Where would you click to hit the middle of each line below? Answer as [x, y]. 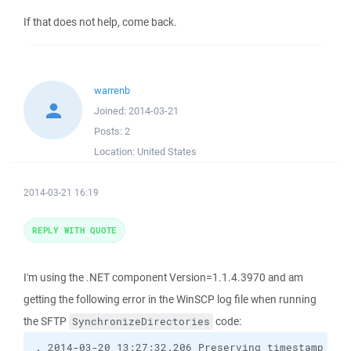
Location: [116, 152]
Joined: [111, 111]
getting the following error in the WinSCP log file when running [170, 299]
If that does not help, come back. [100, 22]
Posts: [109, 131]
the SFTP [46, 321]
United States [167, 152]
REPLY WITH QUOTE [74, 230]
